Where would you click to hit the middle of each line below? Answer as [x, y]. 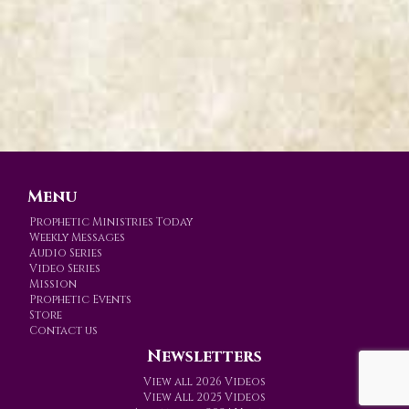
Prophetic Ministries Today [111, 221]
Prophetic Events [80, 299]
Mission [53, 283]
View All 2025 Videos [204, 397]
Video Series [65, 268]
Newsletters [204, 356]
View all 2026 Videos [204, 381]
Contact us [63, 330]
